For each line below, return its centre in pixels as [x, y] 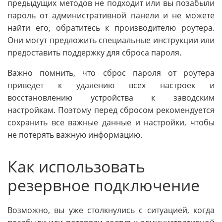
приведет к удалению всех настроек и [111, 85]
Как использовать [76, 166]
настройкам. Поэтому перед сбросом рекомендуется [111, 110]
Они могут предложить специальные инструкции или [111, 40]
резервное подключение [104, 185]
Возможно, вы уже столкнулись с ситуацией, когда [111, 210]
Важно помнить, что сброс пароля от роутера [111, 73]
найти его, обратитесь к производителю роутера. [111, 28]
